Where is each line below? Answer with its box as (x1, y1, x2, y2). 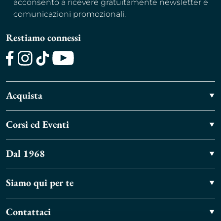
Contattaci (6, 205, 51, 219)
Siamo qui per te (6, 176, 74, 189)
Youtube (51, 66, 86, 76)
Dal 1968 (6, 147, 45, 160)
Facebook (5, 66, 44, 76)
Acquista (6, 89, 42, 102)
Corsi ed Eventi (6, 118, 69, 131)
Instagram (16, 66, 57, 76)
